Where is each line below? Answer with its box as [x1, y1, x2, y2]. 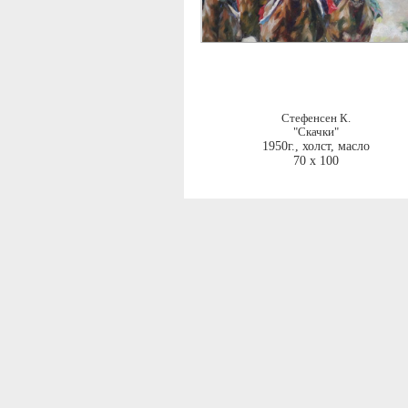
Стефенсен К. [280, 112, 351, 125]
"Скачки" [292, 126, 339, 138]
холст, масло [301, 139, 370, 153]
